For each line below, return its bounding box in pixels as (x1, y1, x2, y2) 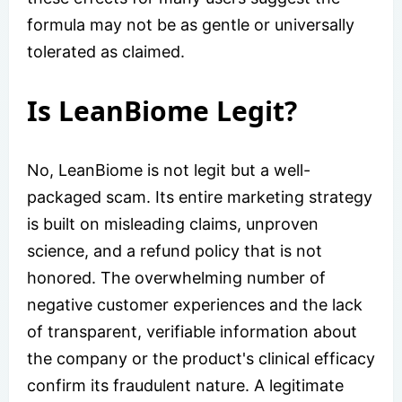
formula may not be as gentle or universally (27, 14, 354, 34)
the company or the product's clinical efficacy (27, 348, 375, 368)
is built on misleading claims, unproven (27, 214, 319, 233)
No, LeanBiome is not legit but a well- (27, 160, 310, 179)
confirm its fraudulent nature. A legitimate (27, 375, 344, 395)
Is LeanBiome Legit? (27, 92, 297, 129)
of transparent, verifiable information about (27, 321, 357, 341)
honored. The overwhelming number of (27, 267, 326, 287)
